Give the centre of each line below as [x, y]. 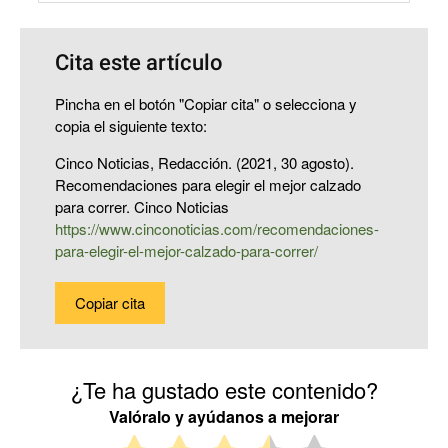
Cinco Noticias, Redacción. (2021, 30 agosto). [204, 162]
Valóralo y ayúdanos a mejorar [224, 417]
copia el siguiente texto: [131, 125]
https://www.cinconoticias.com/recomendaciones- [217, 228]
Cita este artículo [139, 62]
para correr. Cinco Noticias [142, 206]
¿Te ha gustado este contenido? [224, 389]
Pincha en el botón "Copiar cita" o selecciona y [206, 103]
